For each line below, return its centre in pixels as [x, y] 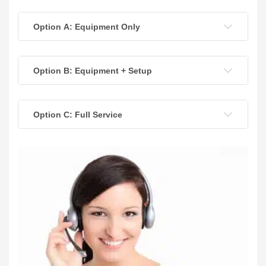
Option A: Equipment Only [87, 26]
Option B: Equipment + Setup [93, 70]
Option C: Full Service [78, 114]
